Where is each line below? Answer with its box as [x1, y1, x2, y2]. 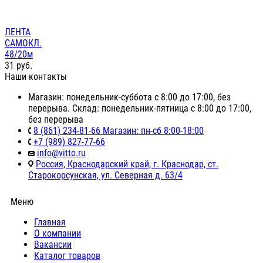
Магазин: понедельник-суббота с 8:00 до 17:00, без [28, 92, 231, 103]
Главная [34, 217, 66, 228]
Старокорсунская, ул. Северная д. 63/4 [28, 170, 183, 181]
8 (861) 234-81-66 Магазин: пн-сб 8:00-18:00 [33, 125, 204, 137]
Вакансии [34, 239, 72, 251]
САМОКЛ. [5, 38, 42, 49]
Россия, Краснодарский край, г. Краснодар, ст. [36, 159, 218, 170]
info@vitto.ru [37, 147, 86, 159]
